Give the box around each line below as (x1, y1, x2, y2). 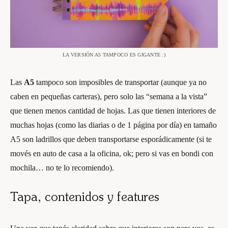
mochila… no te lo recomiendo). (10, 163, 114, 172)
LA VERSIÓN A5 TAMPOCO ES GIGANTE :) (63, 52, 165, 58)
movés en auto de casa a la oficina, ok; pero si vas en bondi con (10, 149, 213, 158)
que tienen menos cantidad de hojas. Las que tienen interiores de (10, 106, 216, 115)
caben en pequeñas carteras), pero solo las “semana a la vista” (10, 92, 207, 101)
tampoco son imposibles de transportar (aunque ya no (34, 78, 207, 87)
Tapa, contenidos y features (10, 192, 159, 204)
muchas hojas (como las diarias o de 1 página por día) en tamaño (10, 121, 217, 129)
